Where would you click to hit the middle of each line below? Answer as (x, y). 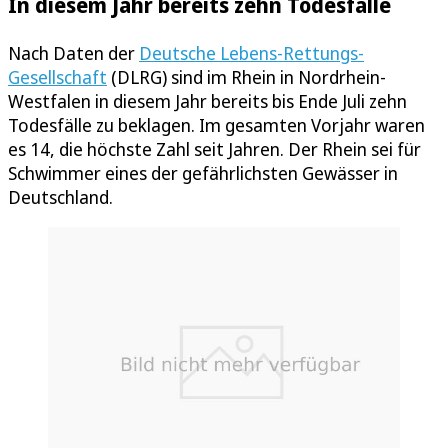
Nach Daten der (73, 52)
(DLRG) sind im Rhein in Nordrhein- (246, 76)
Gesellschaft (57, 76)
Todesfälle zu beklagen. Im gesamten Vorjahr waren (216, 124)
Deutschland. (60, 196)
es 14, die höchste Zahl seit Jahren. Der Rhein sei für (214, 148)
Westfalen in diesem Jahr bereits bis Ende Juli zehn (207, 100)
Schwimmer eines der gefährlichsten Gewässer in (203, 172)
